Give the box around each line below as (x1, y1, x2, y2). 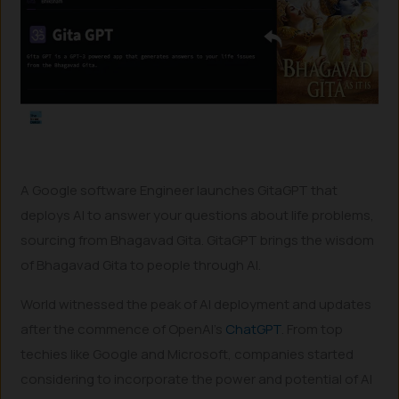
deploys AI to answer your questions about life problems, (20, 205, 375, 224)
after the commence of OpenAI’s (20, 320, 226, 339)
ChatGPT (225, 320, 282, 339)
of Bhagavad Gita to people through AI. (20, 255, 262, 274)
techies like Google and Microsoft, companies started (20, 345, 354, 364)
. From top (281, 320, 344, 339)
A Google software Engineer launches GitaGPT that (20, 180, 338, 199)
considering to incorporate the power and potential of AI (20, 370, 373, 389)
